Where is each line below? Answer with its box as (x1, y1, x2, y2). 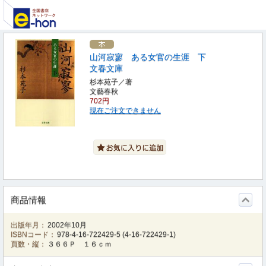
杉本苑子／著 (90, 78, 132, 86)
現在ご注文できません (90, 106, 161, 115)
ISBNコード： (11, 230, 56, 239)
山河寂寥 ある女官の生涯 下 (90, 52, 206, 62)
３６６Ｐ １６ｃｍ (47, 240, 112, 248)
